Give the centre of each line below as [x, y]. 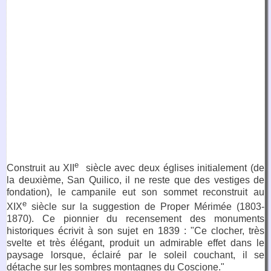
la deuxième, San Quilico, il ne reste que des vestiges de [135, 180]
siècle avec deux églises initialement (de [172, 168]
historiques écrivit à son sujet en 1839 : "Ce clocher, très [135, 231]
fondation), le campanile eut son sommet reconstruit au [135, 192]
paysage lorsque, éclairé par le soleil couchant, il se [135, 255]
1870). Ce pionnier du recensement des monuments [135, 219]
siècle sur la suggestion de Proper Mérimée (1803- [145, 207]
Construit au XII [41, 168]
